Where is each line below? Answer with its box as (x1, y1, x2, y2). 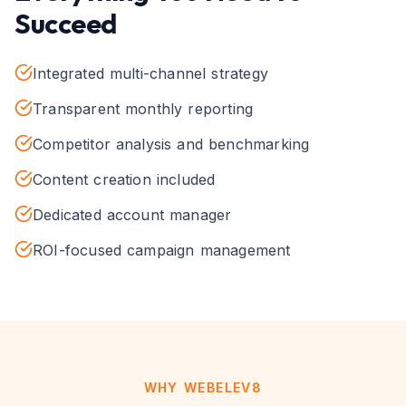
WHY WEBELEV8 (143, 380, 263, 395)
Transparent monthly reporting (33, 100, 254, 118)
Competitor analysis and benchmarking (33, 135, 310, 153)
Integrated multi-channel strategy (33, 64, 268, 82)
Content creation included (33, 170, 216, 188)
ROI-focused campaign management (33, 241, 291, 259)
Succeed (14, 6, 117, 41)
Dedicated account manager (33, 206, 232, 224)
